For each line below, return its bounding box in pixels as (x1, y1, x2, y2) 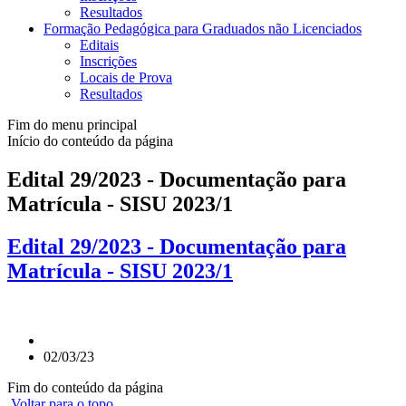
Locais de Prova (80, 70, 172, 86)
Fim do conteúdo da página (7, 380, 163, 396)
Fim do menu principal (7, 117, 137, 133)
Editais (80, 37, 119, 53)
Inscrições (80, 53, 137, 70)
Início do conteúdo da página (7, 133, 173, 150)
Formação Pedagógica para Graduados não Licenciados (43, 21, 362, 37)
